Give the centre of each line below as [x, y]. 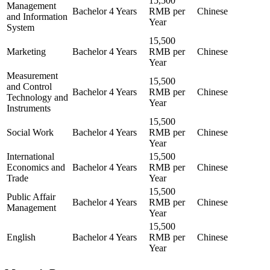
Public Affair [31, 196]
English [21, 237]
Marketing [26, 51]
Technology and [37, 97]
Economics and [36, 167]
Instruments [29, 108]
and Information [37, 16]
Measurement [32, 75]
